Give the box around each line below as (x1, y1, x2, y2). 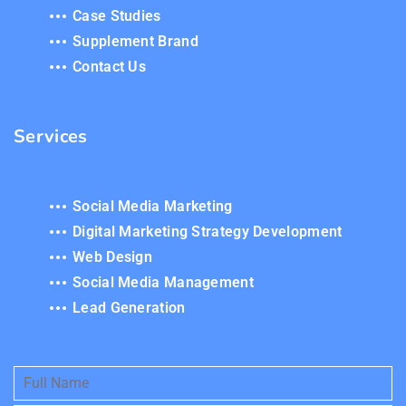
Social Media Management (72, 274, 254, 292)
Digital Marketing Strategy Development (72, 223, 343, 241)
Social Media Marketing (72, 198, 233, 216)
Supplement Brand (72, 33, 198, 51)
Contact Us (72, 58, 146, 76)
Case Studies (72, 7, 161, 25)
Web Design (72, 248, 152, 266)
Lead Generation (72, 299, 186, 317)
